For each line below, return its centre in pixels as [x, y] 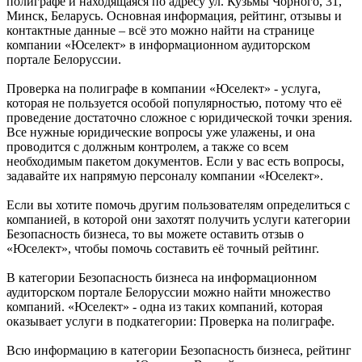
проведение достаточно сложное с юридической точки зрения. [179, 118]
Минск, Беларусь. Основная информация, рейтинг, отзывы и [174, 16]
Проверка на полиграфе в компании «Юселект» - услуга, [164, 89]
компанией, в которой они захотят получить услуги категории [179, 220]
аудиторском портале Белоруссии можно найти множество [168, 293]
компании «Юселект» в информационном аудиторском [158, 45]
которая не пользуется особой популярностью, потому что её [174, 103]
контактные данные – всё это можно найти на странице [160, 31]
